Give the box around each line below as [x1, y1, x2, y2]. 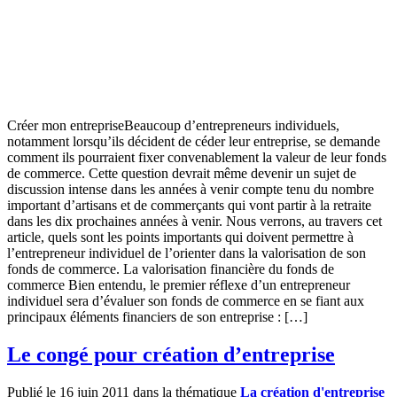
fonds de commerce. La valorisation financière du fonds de [7, 261, 334, 277]
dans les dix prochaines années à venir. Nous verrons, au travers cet [7, 214, 382, 230]
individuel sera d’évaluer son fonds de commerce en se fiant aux [7, 293, 364, 309]
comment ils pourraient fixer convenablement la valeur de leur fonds [7, 150, 386, 166]
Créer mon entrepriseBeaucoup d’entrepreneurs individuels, [7, 118, 339, 134]
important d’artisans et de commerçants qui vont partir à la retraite [7, 198, 371, 214]
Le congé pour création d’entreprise [7, 343, 335, 367]
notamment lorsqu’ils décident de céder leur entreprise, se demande [7, 134, 380, 150]
